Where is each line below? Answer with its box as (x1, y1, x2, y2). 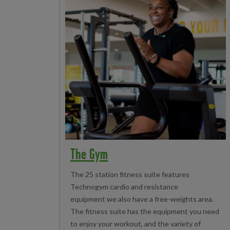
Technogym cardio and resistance (70, 182, 178, 191)
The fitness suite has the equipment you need (70, 207, 219, 216)
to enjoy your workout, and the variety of (70, 219, 201, 228)
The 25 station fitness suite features (70, 170, 189, 179)
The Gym (70, 145, 108, 162)
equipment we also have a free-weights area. (70, 195, 214, 203)
